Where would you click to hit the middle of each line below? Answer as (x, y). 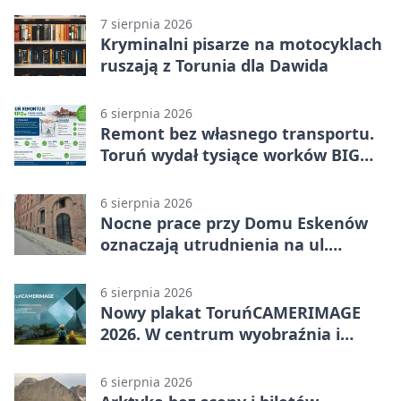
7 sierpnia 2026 (146, 23)
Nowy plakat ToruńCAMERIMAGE (230, 312)
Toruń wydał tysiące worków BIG (230, 154)
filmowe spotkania (175, 355)
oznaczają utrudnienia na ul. (214, 244)
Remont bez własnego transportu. (237, 133)
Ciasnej (129, 265)
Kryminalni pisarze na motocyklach (241, 43)
